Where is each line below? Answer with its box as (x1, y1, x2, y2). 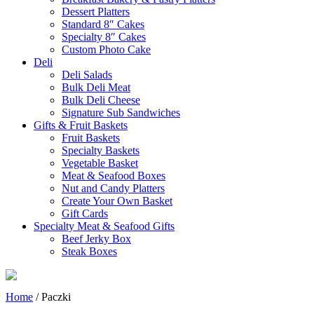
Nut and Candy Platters (62, 182, 165, 194)
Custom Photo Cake (62, 43, 151, 55)
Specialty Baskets (62, 144, 139, 156)
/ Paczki (33, 291, 71, 303)
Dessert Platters (62, 5, 130, 18)
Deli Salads (62, 68, 112, 81)
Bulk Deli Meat (62, 81, 130, 93)
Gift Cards (62, 207, 108, 219)
